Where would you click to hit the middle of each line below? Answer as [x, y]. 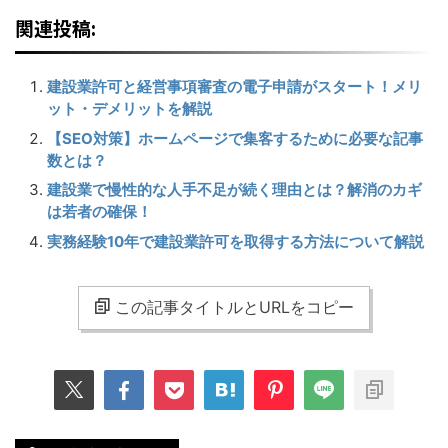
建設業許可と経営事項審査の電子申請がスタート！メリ [234, 87]
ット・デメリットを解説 [129, 109]
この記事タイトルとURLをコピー [234, 307]
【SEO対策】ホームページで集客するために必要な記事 [235, 138]
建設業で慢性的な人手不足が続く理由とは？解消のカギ [234, 190]
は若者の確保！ [99, 212]
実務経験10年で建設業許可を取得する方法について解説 [235, 241]
